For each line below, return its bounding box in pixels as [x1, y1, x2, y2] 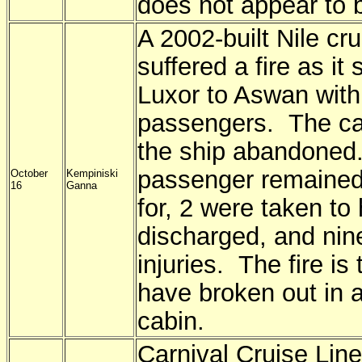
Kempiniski [66, 167, 118, 179]
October [11, 167, 48, 179]
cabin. [137, 307, 204, 335]
